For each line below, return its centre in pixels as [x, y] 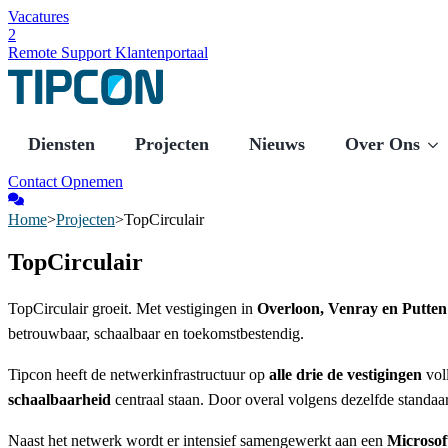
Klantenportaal [161, 52]
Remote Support [61, 52]
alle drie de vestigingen [345, 374]
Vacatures [38, 16]
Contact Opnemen [65, 181]
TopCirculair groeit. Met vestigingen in [132, 308]
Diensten [61, 144]
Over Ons [382, 144]
